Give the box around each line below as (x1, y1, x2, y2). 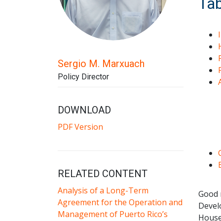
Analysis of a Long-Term (58, 185, 148, 196)
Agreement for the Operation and (58, 197, 183, 208)
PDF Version (58, 121, 103, 132)
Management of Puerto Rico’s (58, 209, 168, 220)
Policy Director (58, 72, 109, 81)
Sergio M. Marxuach (58, 58, 145, 70)
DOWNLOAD (58, 104, 111, 116)
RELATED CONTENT (58, 168, 147, 180)
